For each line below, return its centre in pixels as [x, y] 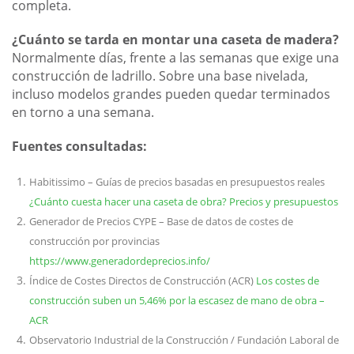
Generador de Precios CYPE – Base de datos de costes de [161, 222]
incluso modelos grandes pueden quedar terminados [171, 94]
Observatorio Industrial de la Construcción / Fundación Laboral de [184, 340]
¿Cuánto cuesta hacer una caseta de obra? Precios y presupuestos [184, 202]
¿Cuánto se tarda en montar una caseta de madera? [175, 40]
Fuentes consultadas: [79, 147]
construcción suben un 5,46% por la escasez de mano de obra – [177, 301]
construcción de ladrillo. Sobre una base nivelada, [160, 76]
